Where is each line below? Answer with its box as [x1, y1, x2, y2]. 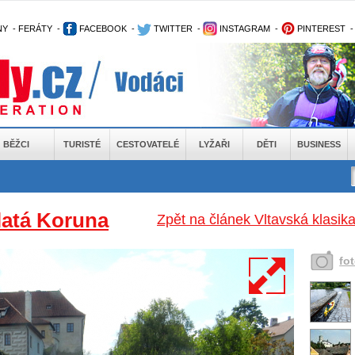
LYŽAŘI [199, 139, 230, 149]
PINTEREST [295, 24, 345, 33]
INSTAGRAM [217, 24, 270, 33]
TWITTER [151, 24, 193, 33]
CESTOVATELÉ [116, 139, 179, 149]
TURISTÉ [63, 139, 101, 149]
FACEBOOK [77, 24, 127, 33]
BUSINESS [297, 139, 341, 149]
